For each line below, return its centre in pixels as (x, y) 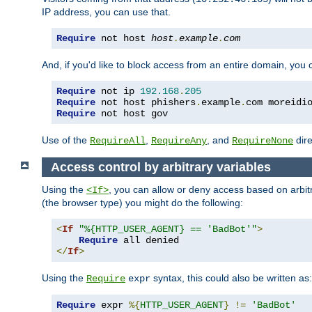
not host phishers (146, 103)
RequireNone (263, 141)
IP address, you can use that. (106, 12)
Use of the (66, 140)
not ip (118, 92)
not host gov (132, 114)
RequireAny (179, 141)
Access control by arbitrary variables (161, 167)
